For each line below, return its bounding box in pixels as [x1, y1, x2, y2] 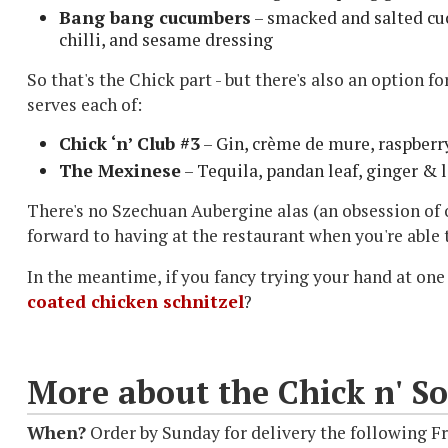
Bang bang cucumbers [59, 6, 251, 30]
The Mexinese [59, 159, 181, 183]
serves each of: [27, 93, 142, 117]
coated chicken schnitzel [27, 290, 244, 314]
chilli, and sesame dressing [59, 28, 273, 52]
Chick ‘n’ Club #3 [59, 132, 200, 156]
